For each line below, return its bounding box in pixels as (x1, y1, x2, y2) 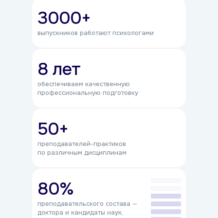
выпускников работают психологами (37, 28, 154, 37)
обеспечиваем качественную (37, 79, 130, 88)
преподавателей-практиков (37, 139, 126, 148)
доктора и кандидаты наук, (37, 208, 123, 217)
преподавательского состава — (37, 199, 137, 208)
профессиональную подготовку (37, 88, 138, 97)
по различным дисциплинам (37, 148, 127, 157)
